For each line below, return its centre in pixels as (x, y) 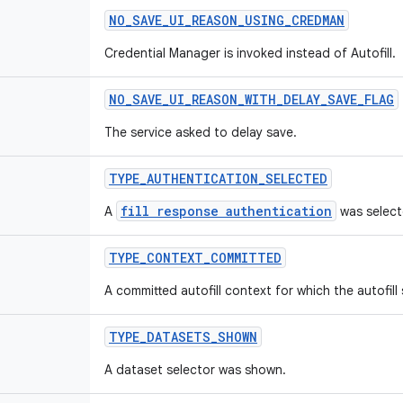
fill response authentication (226, 211)
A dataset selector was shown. (195, 370)
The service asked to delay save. (201, 132)
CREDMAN (318, 20)
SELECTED (296, 179)
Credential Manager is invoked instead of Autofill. (250, 53)
